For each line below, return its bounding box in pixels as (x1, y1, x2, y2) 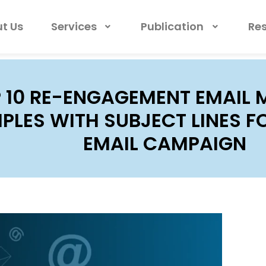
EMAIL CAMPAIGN (83, 130, 246, 157)
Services (50, 19, 97, 34)
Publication (141, 19, 204, 34)
